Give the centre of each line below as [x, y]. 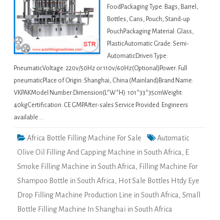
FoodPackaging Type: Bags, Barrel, [153, 7]
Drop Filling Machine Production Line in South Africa [98, 195]
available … [29, 118]
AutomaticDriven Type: [137, 56]
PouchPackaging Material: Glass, [151, 32]
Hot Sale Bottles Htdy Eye [159, 181]
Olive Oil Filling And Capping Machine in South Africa [99, 152]
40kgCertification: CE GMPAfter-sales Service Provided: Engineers [101, 105]
